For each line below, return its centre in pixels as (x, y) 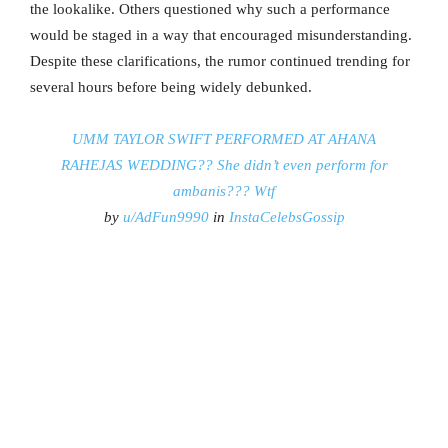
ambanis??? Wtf (224, 190)
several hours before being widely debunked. (171, 86)
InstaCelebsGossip (286, 216)
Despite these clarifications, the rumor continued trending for (220, 60)
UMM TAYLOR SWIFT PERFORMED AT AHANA (224, 138)
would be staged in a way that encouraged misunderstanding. (221, 34)
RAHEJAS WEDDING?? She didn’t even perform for (224, 164)
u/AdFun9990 (165, 216)
